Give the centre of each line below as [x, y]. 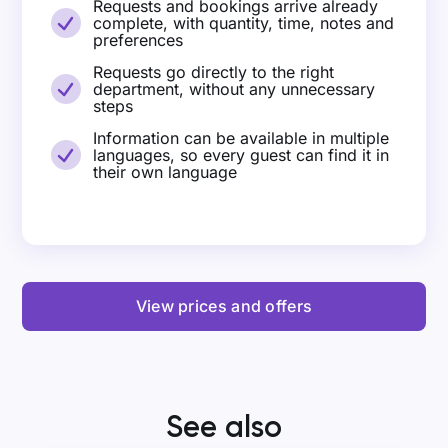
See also [224, 426]
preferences [138, 39]
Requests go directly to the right [214, 71]
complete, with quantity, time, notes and [244, 22]
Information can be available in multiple [241, 137]
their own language [165, 171]
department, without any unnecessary [234, 88]
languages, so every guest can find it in [241, 154]
